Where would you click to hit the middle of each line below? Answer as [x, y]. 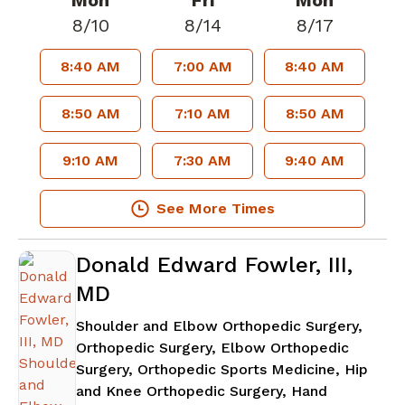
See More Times [215, 209]
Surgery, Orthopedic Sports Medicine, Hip [222, 370]
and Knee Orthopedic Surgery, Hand [202, 391]
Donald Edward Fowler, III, [214, 265]
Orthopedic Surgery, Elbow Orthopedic [212, 348]
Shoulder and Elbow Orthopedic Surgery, [219, 326]
